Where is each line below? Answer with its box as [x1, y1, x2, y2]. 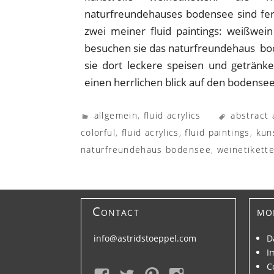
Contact [92, 202, 139, 220]
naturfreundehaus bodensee [81, 143, 211, 155]
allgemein [94, 109, 138, 121]
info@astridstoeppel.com [94, 232, 197, 245]
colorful [81, 126, 116, 138]
